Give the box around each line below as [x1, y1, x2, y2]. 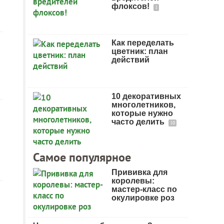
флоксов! [111, 2, 151, 10]
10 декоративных [111, 92, 181, 100]
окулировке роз [111, 193, 174, 202]
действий [111, 55, 149, 64]
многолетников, [111, 100, 175, 109]
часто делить [111, 117, 166, 126]
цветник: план [111, 47, 168, 55]
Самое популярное [33, 149, 131, 165]
